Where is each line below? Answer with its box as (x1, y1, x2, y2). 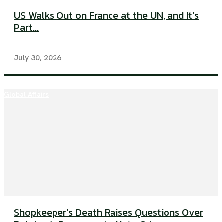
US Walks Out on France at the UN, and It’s (14, 8, 199, 23)
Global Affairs (4, 90, 49, 99)
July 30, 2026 (14, 53, 61, 63)
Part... (14, 20, 39, 35)
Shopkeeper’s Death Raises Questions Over (14, 205, 203, 220)
